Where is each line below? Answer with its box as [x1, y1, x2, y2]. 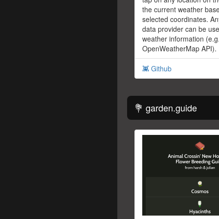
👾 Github [142, 64, 172, 74]
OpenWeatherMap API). [142, 44, 217, 54]
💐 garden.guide [134, 101, 197, 114]
